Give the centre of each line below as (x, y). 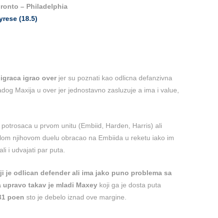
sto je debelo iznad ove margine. (75, 197)
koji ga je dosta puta (129, 185)
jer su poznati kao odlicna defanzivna (114, 78)
